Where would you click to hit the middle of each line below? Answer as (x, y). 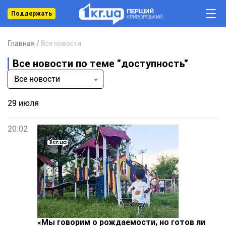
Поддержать (32, 14)
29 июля (23, 103)
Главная (21, 43)
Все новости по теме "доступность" (100, 64)
